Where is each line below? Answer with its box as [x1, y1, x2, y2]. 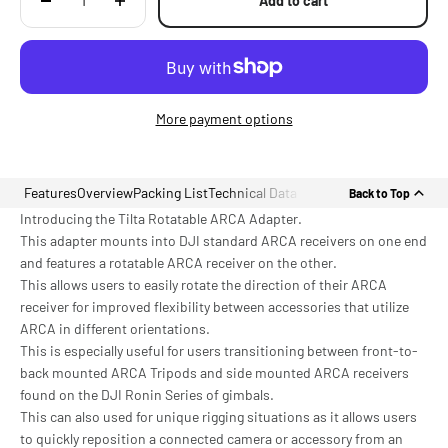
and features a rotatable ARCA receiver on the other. [20, 254, 337, 272]
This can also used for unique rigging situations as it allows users [20, 408, 417, 426]
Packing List [133, 184, 208, 202]
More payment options [155, 110, 293, 128]
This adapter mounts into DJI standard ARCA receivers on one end [20, 232, 427, 250]
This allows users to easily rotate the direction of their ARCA [20, 276, 387, 294]
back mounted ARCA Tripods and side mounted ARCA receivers [20, 364, 409, 382]
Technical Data [208, 184, 297, 202]
